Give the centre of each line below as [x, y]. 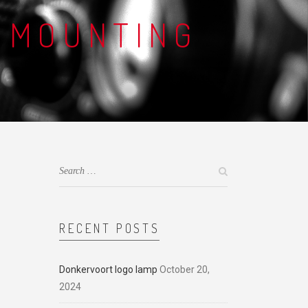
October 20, [185, 269]
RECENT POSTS [110, 228]
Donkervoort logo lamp [108, 269]
